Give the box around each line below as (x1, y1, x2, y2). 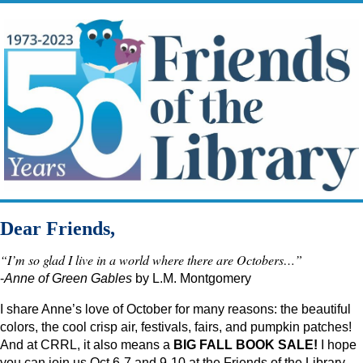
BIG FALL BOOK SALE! (173, 338, 318, 352)
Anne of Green (4, 271, 91, 285)
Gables (91, 271, 132, 285)
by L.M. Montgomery (132, 271, 251, 285)
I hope (318, 338, 357, 352)
